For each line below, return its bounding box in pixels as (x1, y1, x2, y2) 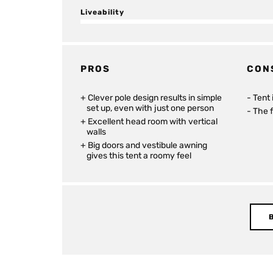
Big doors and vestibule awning (88, 140, 207, 151)
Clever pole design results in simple (88, 93, 222, 103)
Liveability (80, 8, 124, 16)
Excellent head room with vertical (88, 116, 218, 127)
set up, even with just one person (87, 103, 214, 113)
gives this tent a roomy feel (87, 151, 191, 161)
